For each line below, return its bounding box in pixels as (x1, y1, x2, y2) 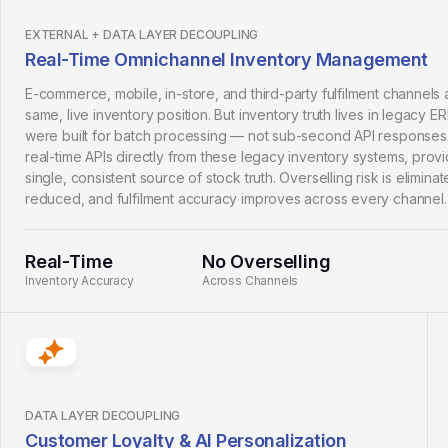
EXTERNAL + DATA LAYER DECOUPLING (25, 27, 259, 42)
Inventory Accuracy (25, 273, 134, 288)
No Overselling (202, 251, 331, 272)
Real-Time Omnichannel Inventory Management (25, 49, 428, 70)
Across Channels (202, 273, 299, 288)
